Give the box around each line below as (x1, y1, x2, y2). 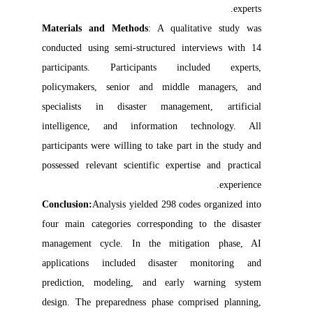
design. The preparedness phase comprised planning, (50, 297, 270, 307)
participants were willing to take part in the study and (50, 140, 270, 151)
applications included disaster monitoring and (50, 258, 270, 268)
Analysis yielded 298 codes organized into (101, 199, 270, 210)
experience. (227, 180, 270, 190)
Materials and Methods (50, 23, 157, 34)
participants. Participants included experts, (50, 62, 270, 73)
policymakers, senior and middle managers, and (50, 82, 270, 92)
